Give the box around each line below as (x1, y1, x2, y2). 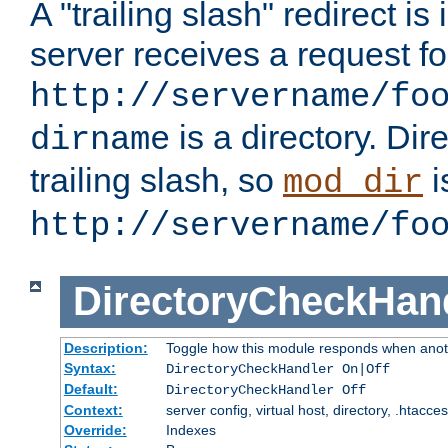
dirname (30, 121, 170, 160)
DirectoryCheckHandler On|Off (165, 360, 390, 377)
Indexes (165, 421, 216, 438)
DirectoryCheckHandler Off (165, 381, 366, 398)
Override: (63, 421, 127, 438)
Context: (63, 401, 123, 418)
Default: (63, 380, 118, 397)
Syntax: (63, 359, 116, 376)
